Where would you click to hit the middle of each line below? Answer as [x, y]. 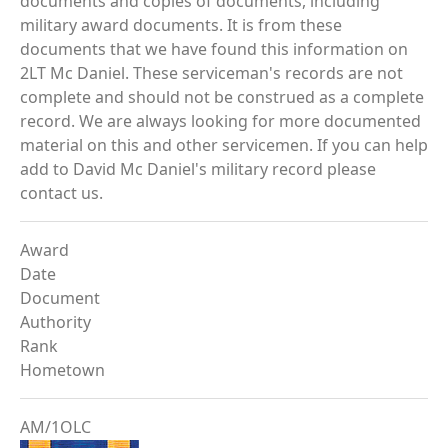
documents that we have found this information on [214, 49]
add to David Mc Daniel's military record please [198, 169]
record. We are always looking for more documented [220, 121]
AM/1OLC [55, 427]
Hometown [62, 370]
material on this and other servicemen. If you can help [224, 145]
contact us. [61, 193]
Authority [55, 322]
